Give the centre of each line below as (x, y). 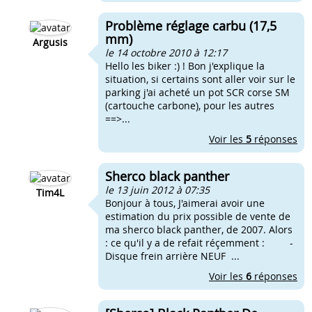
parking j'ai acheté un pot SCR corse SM (197, 92)
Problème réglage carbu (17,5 (191, 26)
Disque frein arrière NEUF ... (172, 256)
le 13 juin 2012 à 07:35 (157, 190)
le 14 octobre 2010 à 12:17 (166, 53)
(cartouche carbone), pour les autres (190, 106)
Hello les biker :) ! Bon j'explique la (185, 66)
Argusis (50, 42)
